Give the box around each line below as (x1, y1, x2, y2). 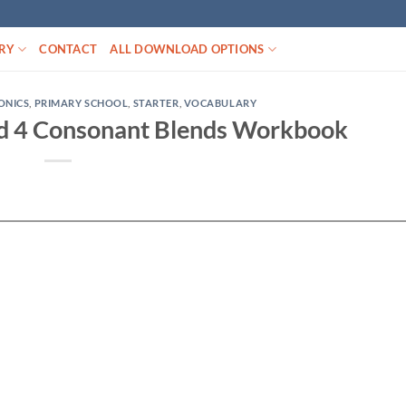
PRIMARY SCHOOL (34, 97, 129, 109)
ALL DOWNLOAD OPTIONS (110, 42, 265, 56)
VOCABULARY (183, 97, 257, 109)
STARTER (132, 97, 179, 109)
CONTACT (39, 42, 98, 56)
